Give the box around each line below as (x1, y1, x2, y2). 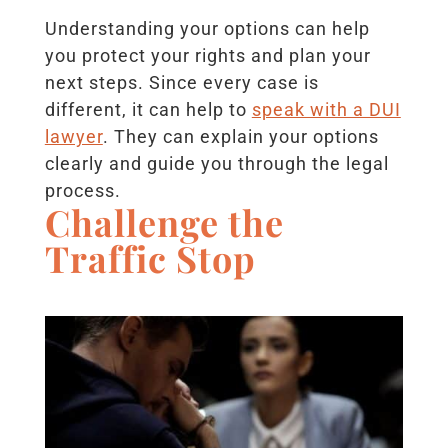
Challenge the (44, 198, 284, 247)
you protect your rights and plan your (44, 45, 371, 67)
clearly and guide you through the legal (44, 153, 389, 175)
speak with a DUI (251, 99, 401, 121)
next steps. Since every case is (44, 72, 319, 94)
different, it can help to (44, 99, 247, 121)
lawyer (44, 126, 103, 148)
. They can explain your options (102, 126, 379, 148)
